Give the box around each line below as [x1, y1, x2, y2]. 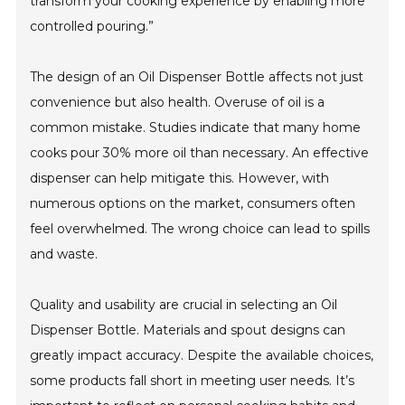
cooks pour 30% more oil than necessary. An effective [30, 145, 370, 161]
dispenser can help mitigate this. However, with [30, 170, 330, 186]
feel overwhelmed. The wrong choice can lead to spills [30, 221, 371, 237]
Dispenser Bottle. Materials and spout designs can [30, 322, 346, 338]
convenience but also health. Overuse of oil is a [30, 94, 325, 110]
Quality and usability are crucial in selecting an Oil [30, 297, 338, 313]
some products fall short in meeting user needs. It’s [30, 372, 355, 389]
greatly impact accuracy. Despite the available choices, [30, 347, 374, 363]
